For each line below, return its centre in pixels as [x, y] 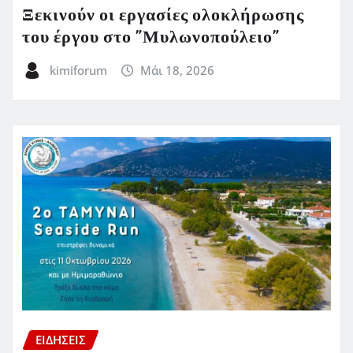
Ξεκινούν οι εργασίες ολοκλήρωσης [163, 15]
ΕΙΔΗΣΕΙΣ [61, 339]
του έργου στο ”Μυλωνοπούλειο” [151, 37]
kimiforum [78, 70]
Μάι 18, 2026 [178, 70]
